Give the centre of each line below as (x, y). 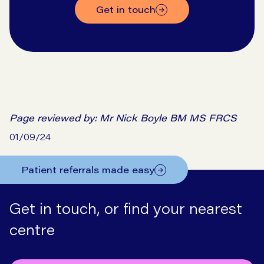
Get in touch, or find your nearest (126, 209)
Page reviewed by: (55, 118)
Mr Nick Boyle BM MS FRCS (168, 118)
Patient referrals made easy (88, 170)
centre (32, 230)
